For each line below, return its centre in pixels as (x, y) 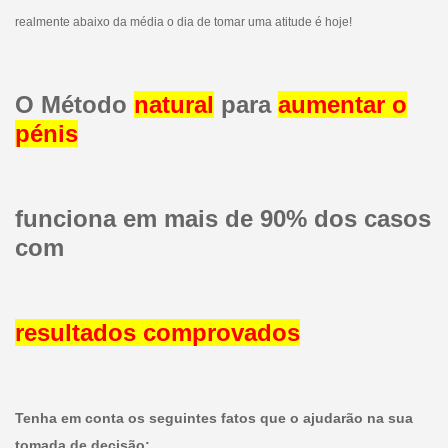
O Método (74, 104)
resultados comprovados (157, 332)
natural (173, 104)
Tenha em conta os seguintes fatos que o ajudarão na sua (213, 417)
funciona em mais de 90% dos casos (222, 218)
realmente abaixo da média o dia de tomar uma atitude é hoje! (183, 21)
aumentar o (342, 104)
